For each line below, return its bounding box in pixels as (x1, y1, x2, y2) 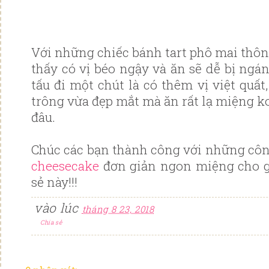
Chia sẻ (40, 218, 62, 226)
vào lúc (34, 199, 82, 216)
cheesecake (31, 157, 99, 175)
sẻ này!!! (31, 174, 77, 191)
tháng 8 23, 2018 (82, 202, 154, 215)
